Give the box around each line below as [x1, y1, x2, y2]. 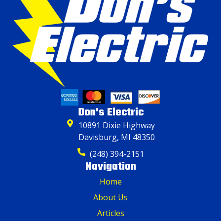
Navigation [85, 158, 136, 176]
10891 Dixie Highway [78, 120, 155, 131]
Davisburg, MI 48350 [78, 132, 155, 143]
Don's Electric [77, 104, 144, 121]
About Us [93, 192, 128, 203]
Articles [97, 208, 124, 219]
